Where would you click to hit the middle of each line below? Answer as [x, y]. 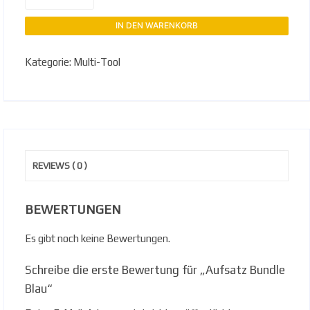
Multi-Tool [97, 62]
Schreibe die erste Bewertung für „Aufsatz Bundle [155, 270]
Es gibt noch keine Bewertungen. [98, 238]
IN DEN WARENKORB [157, 26]
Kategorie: [49, 62]
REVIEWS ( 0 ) [60, 165]
